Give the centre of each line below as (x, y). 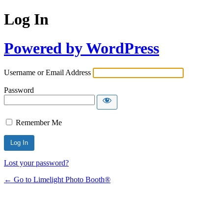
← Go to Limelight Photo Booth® (57, 180)
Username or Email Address (47, 73)
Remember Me (39, 123)
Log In (26, 19)
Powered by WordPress (82, 48)
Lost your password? (36, 163)
